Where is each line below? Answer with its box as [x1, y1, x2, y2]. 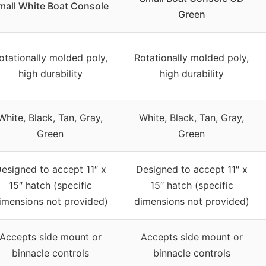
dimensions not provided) [134, 195, 249, 208]
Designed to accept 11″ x [135, 163, 248, 176]
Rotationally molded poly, [134, 52, 249, 64]
